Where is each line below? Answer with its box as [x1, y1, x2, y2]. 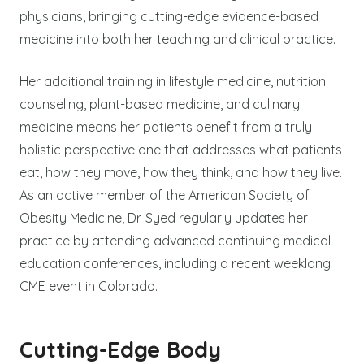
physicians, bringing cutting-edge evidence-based [19, 7, 318, 24]
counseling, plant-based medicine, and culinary [19, 95, 300, 112]
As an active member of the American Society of [19, 186, 310, 203]
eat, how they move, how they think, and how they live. [19, 163, 342, 180]
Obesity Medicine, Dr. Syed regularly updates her [19, 209, 308, 226]
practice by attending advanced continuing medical [19, 232, 331, 249]
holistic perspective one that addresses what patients [19, 141, 342, 158]
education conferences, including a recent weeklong [19, 254, 331, 271]
